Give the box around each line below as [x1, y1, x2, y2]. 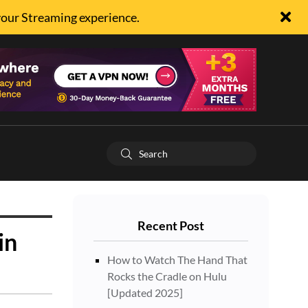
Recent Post [137, 218, 204, 233]
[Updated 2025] [107, 286, 183, 299]
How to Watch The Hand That [107, 253, 247, 266]
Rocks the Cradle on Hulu [107, 269, 227, 283]
